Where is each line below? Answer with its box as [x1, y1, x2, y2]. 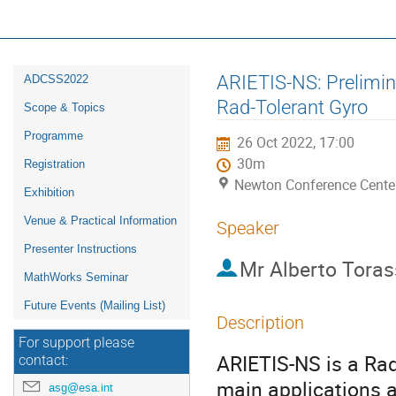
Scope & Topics [24, 100, 105, 114]
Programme [24, 128, 83, 142]
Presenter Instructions [24, 241, 137, 255]
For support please [19, 334, 134, 351]
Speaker [217, 217, 279, 239]
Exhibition [24, 185, 74, 199]
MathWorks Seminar [24, 270, 128, 284]
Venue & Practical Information [24, 213, 177, 227]
